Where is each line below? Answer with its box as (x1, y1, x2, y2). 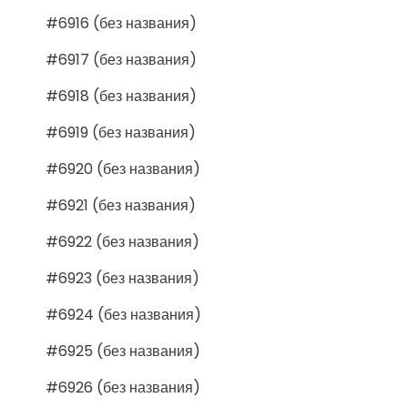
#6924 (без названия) (46, 303, 201, 325)
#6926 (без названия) (46, 376, 200, 398)
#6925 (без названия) (46, 340, 200, 362)
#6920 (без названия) (46, 158, 200, 179)
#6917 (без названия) (46, 48, 197, 70)
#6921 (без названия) (46, 194, 196, 216)
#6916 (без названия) (46, 12, 197, 34)
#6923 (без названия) (46, 267, 199, 289)
